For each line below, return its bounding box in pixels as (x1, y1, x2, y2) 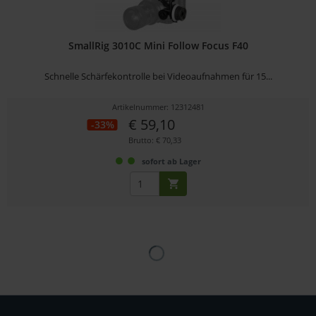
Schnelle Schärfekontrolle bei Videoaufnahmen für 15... (44, 69, 272, 83)
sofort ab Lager (141, 155, 201, 166)
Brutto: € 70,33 (128, 134, 181, 145)
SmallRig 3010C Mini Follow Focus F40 (68, 38, 248, 52)
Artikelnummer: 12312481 (111, 101, 205, 112)
